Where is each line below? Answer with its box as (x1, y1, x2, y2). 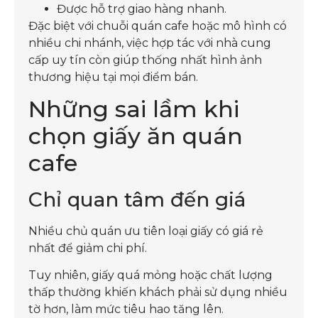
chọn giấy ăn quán (28, 121, 243, 150)
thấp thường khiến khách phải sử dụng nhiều (28, 285, 287, 300)
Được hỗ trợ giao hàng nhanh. (57, 1, 226, 16)
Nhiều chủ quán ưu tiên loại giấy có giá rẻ (28, 224, 263, 238)
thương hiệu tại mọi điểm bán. (28, 70, 198, 84)
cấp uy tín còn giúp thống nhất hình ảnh (28, 53, 262, 67)
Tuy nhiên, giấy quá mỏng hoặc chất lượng (28, 268, 273, 283)
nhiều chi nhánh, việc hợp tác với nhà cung (28, 35, 271, 50)
